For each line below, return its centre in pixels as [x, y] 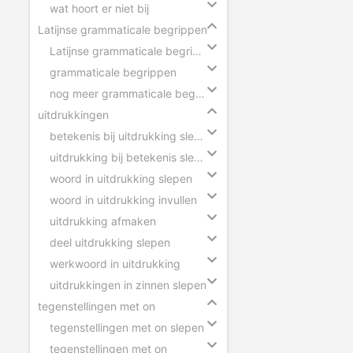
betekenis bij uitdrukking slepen [199, 136]
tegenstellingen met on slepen [127, 327]
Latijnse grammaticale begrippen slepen [197, 50]
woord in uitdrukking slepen [121, 178]
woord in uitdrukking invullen [123, 199]
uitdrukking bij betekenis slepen [199, 157]
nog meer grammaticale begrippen [200, 93]
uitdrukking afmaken [103, 221]
